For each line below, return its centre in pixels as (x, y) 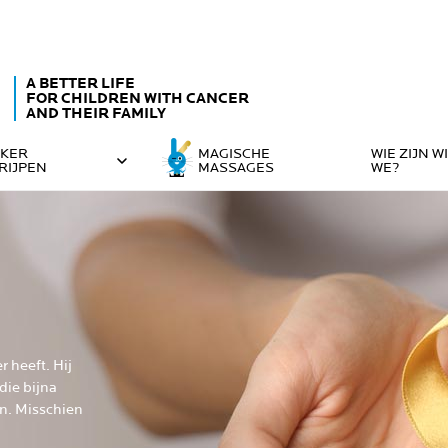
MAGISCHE (233, 153)
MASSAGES (235, 167)
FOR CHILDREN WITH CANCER (137, 98)
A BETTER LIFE (80, 83)
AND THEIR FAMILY (96, 113)
